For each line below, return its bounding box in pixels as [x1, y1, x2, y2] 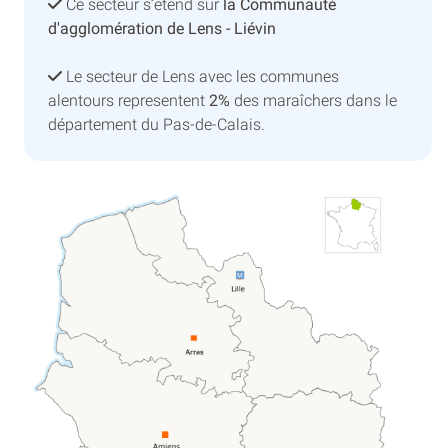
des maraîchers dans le [230, 90, 397, 110]
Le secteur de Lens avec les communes [62, 66, 339, 86]
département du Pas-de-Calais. [48, 114, 265, 134]
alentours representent [48, 90, 209, 110]
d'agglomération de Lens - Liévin [48, 18, 276, 38]
